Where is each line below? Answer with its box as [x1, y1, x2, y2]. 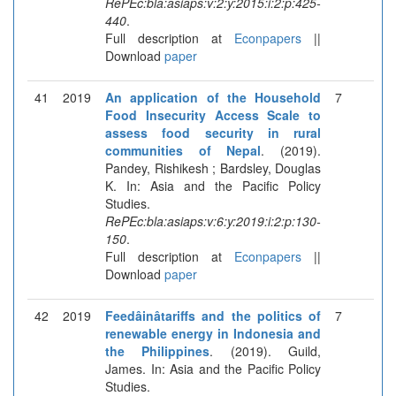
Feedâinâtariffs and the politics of [105, 306, 321, 324]
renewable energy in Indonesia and [105, 324, 321, 342]
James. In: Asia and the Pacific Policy [105, 359, 321, 377]
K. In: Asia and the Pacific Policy [105, 176, 321, 194]
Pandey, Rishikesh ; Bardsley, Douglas [105, 158, 321, 177]
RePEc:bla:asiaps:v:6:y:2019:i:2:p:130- [105, 211, 321, 230]
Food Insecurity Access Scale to [105, 105, 321, 124]
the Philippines [105, 341, 210, 360]
